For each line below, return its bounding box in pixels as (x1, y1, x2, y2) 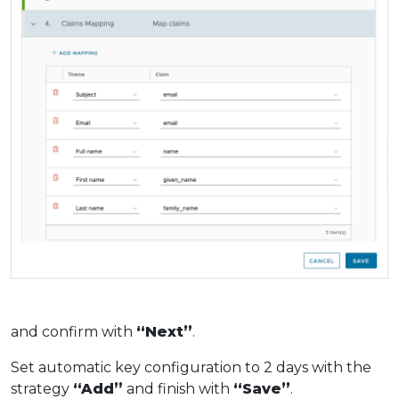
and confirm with (11, 323, 136, 341)
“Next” (136, 323, 192, 341)
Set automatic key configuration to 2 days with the (11, 359, 371, 377)
